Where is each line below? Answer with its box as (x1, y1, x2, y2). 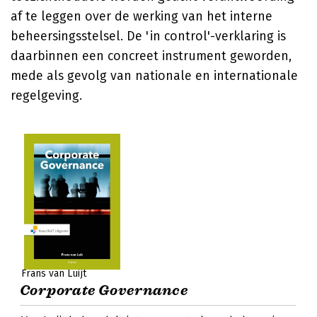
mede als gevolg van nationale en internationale (11, 68, 298, 83)
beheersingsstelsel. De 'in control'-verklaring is (11, 28, 286, 44)
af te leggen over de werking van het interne (11, 8, 272, 24)
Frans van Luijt (21, 267, 86, 279)
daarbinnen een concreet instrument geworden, (11, 48, 292, 64)
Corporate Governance (20, 282, 188, 299)
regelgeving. (11, 88, 82, 103)
